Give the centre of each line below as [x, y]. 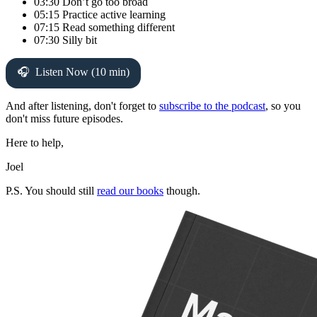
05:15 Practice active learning [100, 15]
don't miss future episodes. [64, 119]
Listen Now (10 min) [82, 72]
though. [182, 191]
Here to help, [35, 143]
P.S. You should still [51, 191]
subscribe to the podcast [212, 106]
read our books [130, 191]
